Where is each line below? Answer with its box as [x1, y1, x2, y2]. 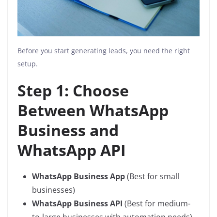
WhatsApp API [17, 139, 126, 161]
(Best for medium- [123, 198, 190, 209]
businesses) [32, 185, 75, 196]
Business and [17, 120, 119, 141]
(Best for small [125, 171, 179, 182]
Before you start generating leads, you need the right [17, 46, 190, 56]
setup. [17, 59, 38, 69]
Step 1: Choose [17, 80, 129, 101]
